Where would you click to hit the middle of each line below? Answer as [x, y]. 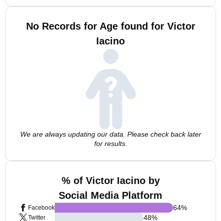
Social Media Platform [110, 195]
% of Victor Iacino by [110, 181]
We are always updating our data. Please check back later [110, 134]
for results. [110, 144]
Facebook [41, 208]
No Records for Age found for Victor [110, 26]
